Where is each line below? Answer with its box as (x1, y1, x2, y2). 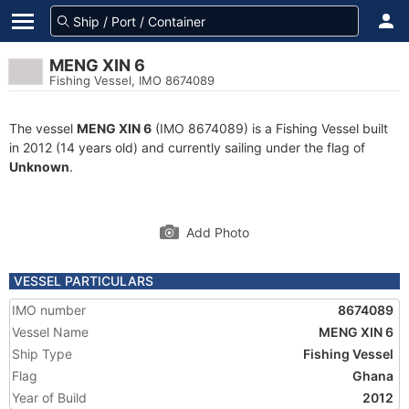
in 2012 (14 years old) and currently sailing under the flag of (9, 140, 365, 155)
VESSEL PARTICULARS (14, 273, 153, 288)
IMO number (12, 302, 86, 318)
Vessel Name (12, 324, 89, 340)
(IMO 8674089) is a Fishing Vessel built (152, 121, 388, 136)
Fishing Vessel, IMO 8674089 (49, 73, 215, 88)
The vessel (9, 121, 77, 136)
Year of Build (12, 390, 87, 405)
